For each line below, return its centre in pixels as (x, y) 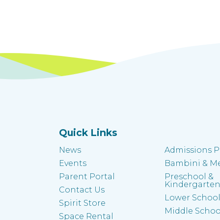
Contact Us (82, 190)
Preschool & (189, 176)
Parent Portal (87, 176)
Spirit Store (82, 203)
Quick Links (88, 132)
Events (73, 163)
